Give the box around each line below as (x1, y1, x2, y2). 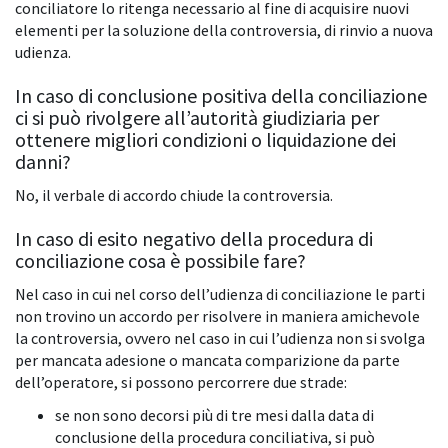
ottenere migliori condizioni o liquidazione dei (15, 127, 396, 153)
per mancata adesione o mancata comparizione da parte (15, 350, 400, 371)
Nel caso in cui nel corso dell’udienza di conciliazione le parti (15, 284, 425, 305)
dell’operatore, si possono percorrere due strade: (15, 372, 347, 393)
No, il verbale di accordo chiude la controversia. (15, 185, 333, 206)
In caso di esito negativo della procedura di (15, 226, 373, 252)
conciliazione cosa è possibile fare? (15, 248, 306, 274)
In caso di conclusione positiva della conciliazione (15, 83, 427, 109)
